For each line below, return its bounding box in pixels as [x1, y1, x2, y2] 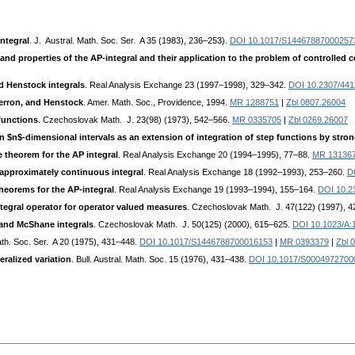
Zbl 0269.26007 [288, 115, 348, 125]
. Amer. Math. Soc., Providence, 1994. [83, 97, 230, 108]
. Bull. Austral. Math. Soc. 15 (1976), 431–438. [71, 254, 249, 265]
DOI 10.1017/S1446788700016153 [139, 237, 273, 247]
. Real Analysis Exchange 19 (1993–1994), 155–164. [114, 185, 318, 195]
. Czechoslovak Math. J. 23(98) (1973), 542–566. [38, 115, 232, 125]
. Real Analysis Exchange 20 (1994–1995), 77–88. [118, 150, 312, 160]
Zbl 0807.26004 [286, 97, 345, 108]
